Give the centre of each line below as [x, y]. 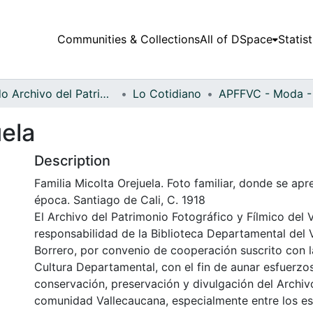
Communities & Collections [128, 39]
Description [72, 160]
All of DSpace [236, 39]
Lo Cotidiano [167, 93]
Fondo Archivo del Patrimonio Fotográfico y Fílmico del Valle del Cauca [104, 93]
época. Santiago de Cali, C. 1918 [120, 199]
